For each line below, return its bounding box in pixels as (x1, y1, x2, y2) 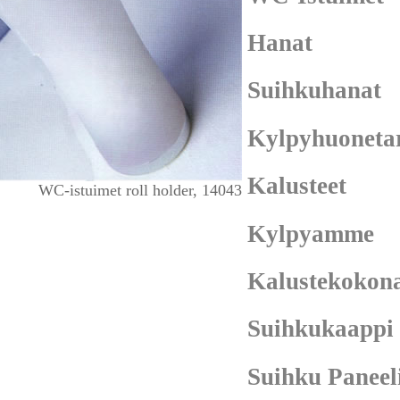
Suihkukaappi (247, 315, 394, 343)
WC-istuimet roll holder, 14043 (38, 181, 242, 199)
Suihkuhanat (247, 77, 381, 104)
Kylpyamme (247, 220, 374, 247)
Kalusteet (247, 172, 346, 200)
